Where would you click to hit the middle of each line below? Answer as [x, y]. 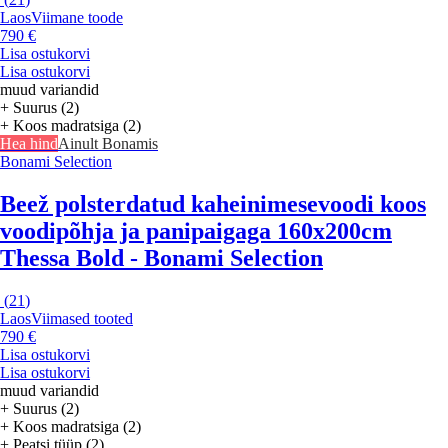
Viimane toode [77, 18]
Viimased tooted [82, 319]
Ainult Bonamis [108, 144]
